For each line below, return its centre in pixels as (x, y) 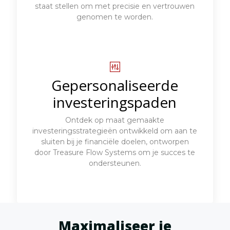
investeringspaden (115, 102)
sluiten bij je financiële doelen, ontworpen (115, 141)
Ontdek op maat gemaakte (115, 120)
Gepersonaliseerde (115, 85)
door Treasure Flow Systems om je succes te (115, 152)
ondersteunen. (115, 163)
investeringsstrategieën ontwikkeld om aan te (115, 131)
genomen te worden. (115, 17)
